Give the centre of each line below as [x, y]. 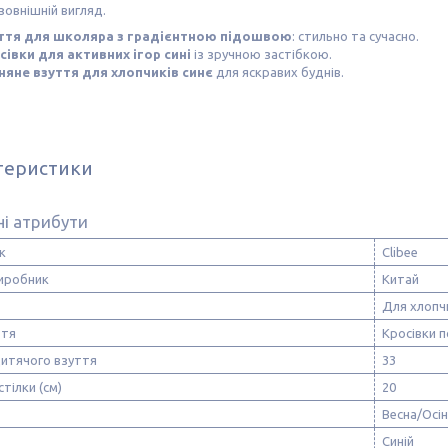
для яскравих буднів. [278, 71]
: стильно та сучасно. [355, 35]
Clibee [400, 251]
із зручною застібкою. [261, 53]
